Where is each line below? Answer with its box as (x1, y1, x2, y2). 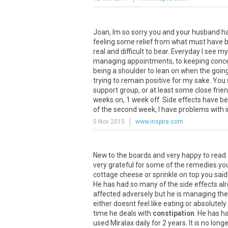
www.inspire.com (135, 118, 183, 125)
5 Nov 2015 (93, 118, 125, 125)
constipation (153, 209, 194, 217)
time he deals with (93, 209, 153, 217)
